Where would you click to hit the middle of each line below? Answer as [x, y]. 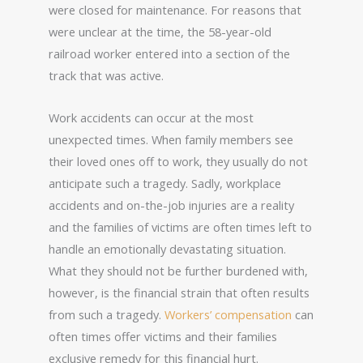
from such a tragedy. [107, 315]
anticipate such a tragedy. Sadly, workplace [165, 184]
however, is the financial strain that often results [179, 293]
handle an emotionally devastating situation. [167, 249]
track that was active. [106, 75]
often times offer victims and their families [163, 337]
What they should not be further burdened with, [178, 271]
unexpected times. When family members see [171, 140]
